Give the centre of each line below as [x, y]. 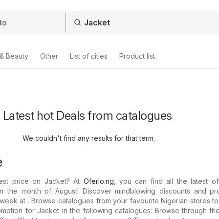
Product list [137, 56]
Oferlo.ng [99, 181]
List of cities [89, 56]
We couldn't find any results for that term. [89, 138]
